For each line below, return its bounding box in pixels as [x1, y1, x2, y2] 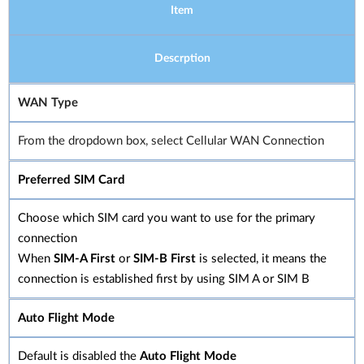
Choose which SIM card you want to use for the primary [18, 211, 315, 224]
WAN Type [18, 96, 78, 109]
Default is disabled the [18, 349, 140, 362]
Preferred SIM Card [18, 173, 125, 186]
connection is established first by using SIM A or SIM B [18, 272, 310, 285]
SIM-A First [54, 252, 115, 265]
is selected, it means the [196, 252, 327, 265]
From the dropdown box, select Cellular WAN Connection [18, 134, 324, 147]
